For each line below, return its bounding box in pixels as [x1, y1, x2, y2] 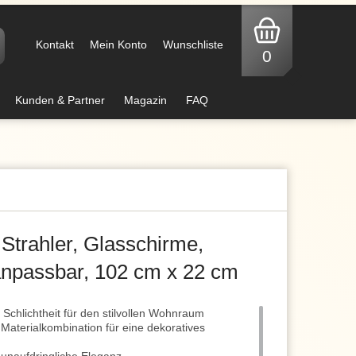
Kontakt [36, 38, 74, 51]
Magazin [124, 94, 167, 106]
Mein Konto [90, 38, 147, 51]
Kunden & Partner [15, 94, 105, 106]
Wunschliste [163, 38, 223, 51]
